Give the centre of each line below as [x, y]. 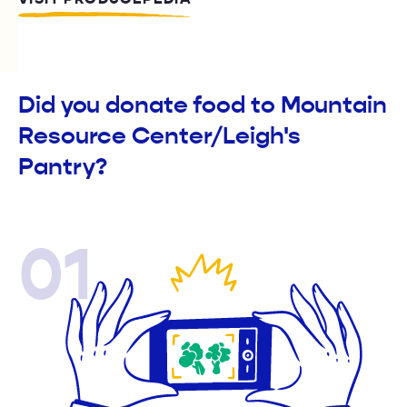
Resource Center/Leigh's [159, 136]
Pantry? [63, 167]
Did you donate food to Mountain [203, 105]
